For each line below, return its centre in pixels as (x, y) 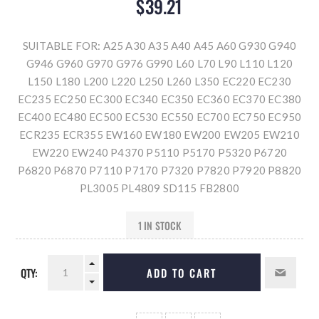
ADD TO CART (182, 272)
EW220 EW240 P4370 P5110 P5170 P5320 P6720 (159, 153)
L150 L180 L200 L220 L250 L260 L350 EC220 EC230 (159, 82)
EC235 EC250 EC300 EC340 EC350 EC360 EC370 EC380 (159, 99)
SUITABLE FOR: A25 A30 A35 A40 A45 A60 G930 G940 (159, 46)
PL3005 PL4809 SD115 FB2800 (159, 188)
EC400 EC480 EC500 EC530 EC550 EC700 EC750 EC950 (159, 117)
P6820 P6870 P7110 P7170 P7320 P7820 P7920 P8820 (159, 171)
